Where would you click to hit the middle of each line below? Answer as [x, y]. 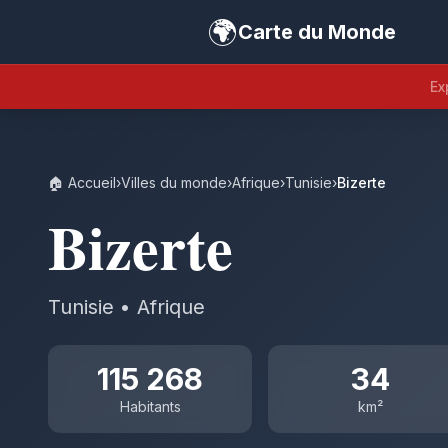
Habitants [150, 406]
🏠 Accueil [82, 182]
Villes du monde [174, 182]
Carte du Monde [317, 32]
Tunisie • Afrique [126, 307]
